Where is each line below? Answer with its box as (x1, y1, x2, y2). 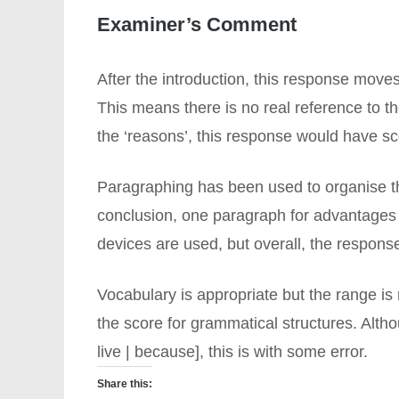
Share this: (97, 377, 153, 390)
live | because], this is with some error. (97, 342, 369, 361)
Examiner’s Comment (97, 13, 297, 37)
